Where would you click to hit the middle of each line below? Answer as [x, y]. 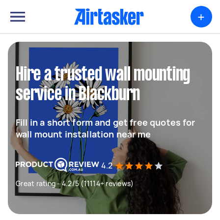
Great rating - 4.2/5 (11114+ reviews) [75, 183]
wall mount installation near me [83, 134]
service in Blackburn [78, 95]
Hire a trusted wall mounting [103, 75]
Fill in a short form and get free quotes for [106, 122]
